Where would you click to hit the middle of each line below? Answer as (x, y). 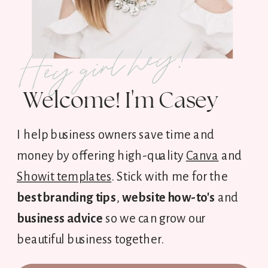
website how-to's (169, 198)
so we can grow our (154, 219)
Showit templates (64, 177)
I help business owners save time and (115, 135)
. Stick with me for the (170, 177)
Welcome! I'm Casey (121, 100)
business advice (60, 219)
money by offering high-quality (101, 156)
